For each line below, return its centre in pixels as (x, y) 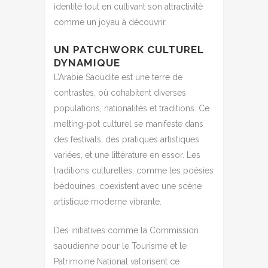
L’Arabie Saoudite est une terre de (118, 77)
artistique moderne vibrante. (108, 201)
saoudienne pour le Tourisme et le (120, 246)
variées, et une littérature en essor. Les (127, 155)
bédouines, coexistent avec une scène (128, 186)
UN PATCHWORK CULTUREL (129, 49)
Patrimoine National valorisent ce (117, 261)
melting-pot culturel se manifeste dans (129, 124)
